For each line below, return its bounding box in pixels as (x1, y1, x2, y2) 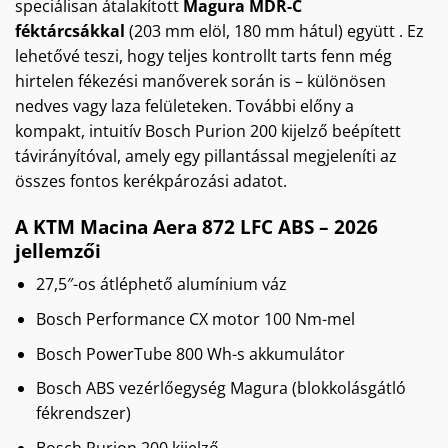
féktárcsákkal (15, 19, 125, 42)
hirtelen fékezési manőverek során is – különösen (15, 69, 386, 92)
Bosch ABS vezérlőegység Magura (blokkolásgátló (35, 377, 406, 400)
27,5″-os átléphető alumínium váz (35, 273, 287, 296)
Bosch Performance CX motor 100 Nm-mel (35, 307, 355, 330)
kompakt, (15, 119, 89, 142)
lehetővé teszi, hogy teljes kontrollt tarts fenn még (15, 44, 392, 67)
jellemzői (15, 236, 101, 264)
